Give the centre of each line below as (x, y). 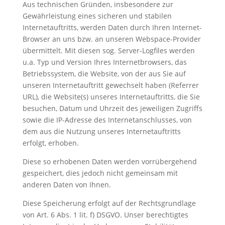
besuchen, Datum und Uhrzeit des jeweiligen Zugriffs (112, 108)
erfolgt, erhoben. (50, 143)
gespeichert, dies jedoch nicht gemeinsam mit (100, 173)
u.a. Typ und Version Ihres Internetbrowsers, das (104, 62)
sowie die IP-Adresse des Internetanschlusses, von (107, 120)
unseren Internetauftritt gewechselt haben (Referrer (110, 85)
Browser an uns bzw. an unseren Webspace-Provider (111, 39)
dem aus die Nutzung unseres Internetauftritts (101, 131)
